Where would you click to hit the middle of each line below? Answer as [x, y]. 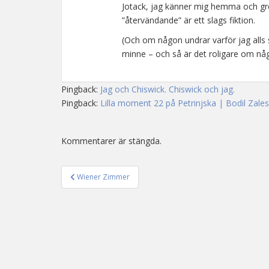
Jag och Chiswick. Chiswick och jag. [168, 89]
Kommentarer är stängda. [111, 141]
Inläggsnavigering [129, 186]
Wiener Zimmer [103, 177]
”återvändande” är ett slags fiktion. [189, 20]
